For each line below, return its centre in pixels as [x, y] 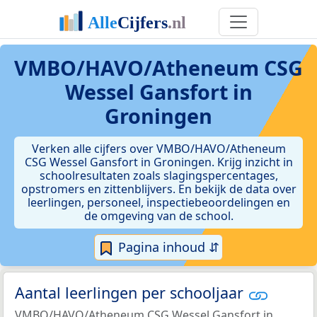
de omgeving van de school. [158, 216]
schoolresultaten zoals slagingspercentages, [158, 175]
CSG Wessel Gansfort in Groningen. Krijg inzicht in [158, 162]
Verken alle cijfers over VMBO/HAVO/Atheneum [158, 149]
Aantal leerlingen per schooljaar [131, 293]
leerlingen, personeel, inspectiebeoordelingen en [158, 202]
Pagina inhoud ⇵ [167, 247]
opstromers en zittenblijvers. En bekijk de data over [158, 189]
